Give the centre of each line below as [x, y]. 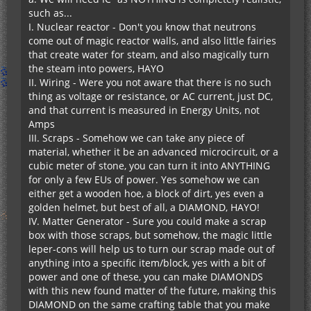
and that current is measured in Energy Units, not [144, 110]
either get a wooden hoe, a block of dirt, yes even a [146, 193]
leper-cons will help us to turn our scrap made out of [152, 249]
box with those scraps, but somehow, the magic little [150, 235]
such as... [50, 12]
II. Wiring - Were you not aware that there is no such [150, 82]
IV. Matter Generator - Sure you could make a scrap [148, 221]
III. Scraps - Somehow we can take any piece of [136, 137]
